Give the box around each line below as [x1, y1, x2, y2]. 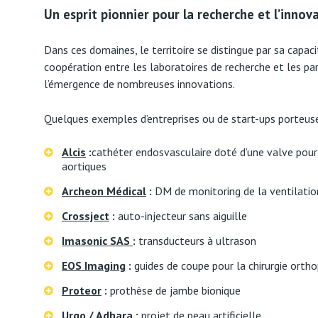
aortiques [62, 159, 106, 173]
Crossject [62, 209, 109, 223]
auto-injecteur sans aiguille [115, 209, 247, 223]
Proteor [62, 283, 102, 297]
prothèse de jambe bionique [107, 283, 241, 297]
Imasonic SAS [62, 234, 133, 248]
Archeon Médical [62, 184, 146, 198]
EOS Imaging [62, 258, 126, 273]
